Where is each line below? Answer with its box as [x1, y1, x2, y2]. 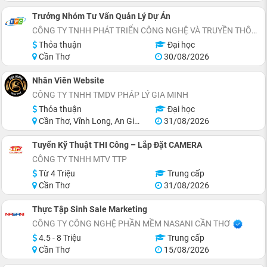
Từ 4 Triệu [37, 168, 75, 178]
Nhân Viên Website [32, 75, 104, 85]
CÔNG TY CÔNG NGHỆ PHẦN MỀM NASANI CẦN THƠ [32, 218, 230, 228]
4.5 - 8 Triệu [37, 232, 81, 243]
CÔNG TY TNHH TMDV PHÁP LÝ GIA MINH [32, 89, 188, 100]
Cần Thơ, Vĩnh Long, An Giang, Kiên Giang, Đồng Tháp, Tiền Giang [37, 116, 134, 126]
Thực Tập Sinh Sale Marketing [32, 204, 147, 214]
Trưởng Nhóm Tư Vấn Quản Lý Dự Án [32, 11, 170, 21]
